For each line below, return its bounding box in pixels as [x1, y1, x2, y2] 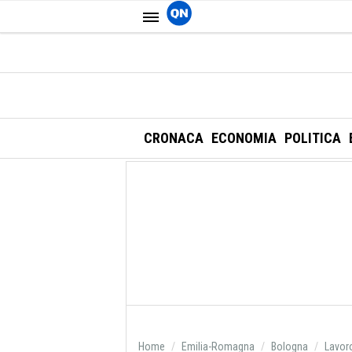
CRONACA [144, 130, 203, 146]
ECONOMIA [211, 130, 277, 146]
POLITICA [284, 130, 341, 146]
